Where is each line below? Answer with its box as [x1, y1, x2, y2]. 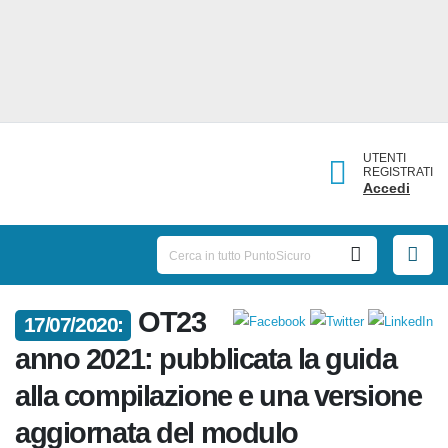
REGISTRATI [368, 163, 433, 180]
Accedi [368, 178, 413, 197]
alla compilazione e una [15, 383, 326, 423]
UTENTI [368, 149, 410, 166]
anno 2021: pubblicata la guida [15, 346, 417, 386]
